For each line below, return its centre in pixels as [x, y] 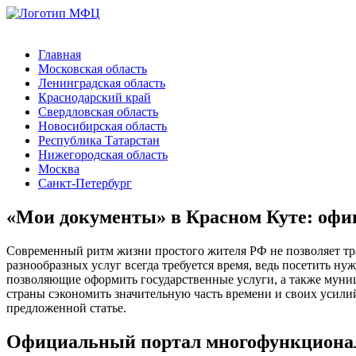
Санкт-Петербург [85, 183]
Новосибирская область [103, 126]
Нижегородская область [103, 155]
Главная [60, 54]
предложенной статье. [66, 308]
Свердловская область [98, 112]
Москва [59, 169]
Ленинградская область [102, 83]
